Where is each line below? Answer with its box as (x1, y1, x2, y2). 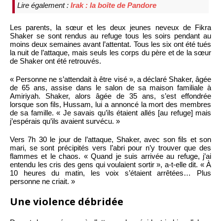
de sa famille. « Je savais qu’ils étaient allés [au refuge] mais (10, 108, 211, 117)
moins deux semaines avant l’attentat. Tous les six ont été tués (10, 39, 211, 48)
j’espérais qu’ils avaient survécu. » (10, 116, 120, 125)
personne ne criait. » (10, 177, 75, 185)
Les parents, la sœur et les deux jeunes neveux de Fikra (10, 23, 211, 32)
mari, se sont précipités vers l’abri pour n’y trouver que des (10, 143, 211, 152)
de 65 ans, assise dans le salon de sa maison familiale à (10, 83, 211, 92)
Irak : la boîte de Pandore (71, 1, 156, 10)
